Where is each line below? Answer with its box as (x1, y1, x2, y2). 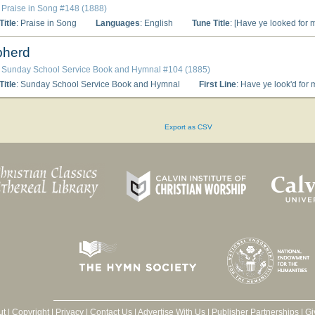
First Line (199, 79, 236, 89)
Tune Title (192, 18, 230, 28)
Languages (96, 18, 140, 28)
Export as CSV (165, 122, 212, 131)
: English (140, 18, 173, 28)
